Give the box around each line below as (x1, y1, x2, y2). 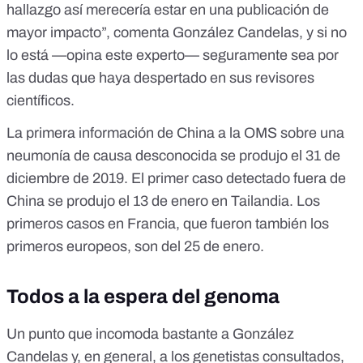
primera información (26, 125, 154, 142)
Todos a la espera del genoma (6, 286, 280, 308)
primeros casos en (6, 216, 127, 233)
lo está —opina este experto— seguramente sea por (6, 47, 339, 64)
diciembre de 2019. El (6, 170, 147, 187)
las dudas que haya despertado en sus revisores (6, 70, 314, 87)
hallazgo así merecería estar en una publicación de (6, 2, 329, 19)
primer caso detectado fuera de (147, 170, 346, 187)
